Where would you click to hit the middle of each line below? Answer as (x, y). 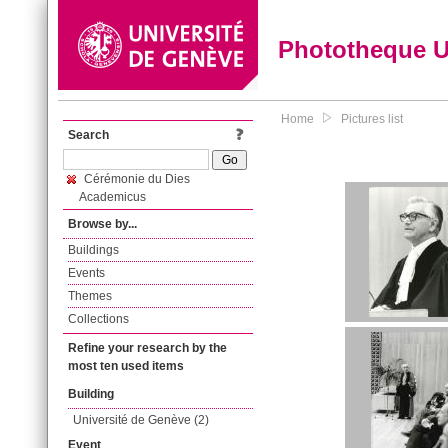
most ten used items (126, 366)
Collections (98, 319)
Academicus (112, 197)
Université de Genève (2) (141, 420)
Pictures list (372, 119)
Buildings (93, 250)
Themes (90, 296)
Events (86, 273)
